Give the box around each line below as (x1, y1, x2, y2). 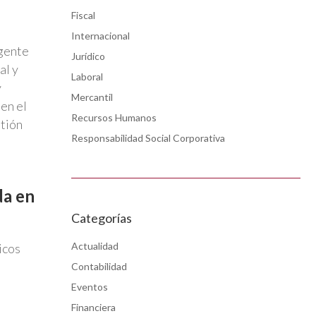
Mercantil (71, 90, 113, 103)
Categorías (71, 209, 132, 226)
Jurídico (71, 49, 105, 62)
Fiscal (71, 8, 95, 21)
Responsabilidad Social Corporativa (71, 131, 225, 144)
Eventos (71, 280, 108, 293)
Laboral (71, 70, 103, 83)
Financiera (71, 300, 116, 313)
